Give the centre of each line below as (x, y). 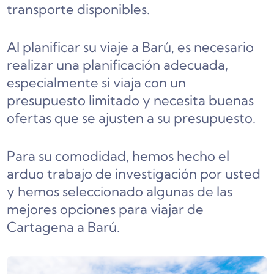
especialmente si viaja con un (97, 82)
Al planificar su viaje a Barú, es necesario (131, 47)
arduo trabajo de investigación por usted (134, 173)
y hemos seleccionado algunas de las (120, 191)
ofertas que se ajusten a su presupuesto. (131, 118)
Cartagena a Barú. (64, 227)
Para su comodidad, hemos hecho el (118, 156)
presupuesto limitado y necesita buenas (131, 100)
